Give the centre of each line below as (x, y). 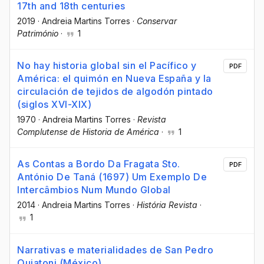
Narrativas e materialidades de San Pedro (115, 250)
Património (38, 34)
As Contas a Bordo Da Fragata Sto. (99, 164)
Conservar (157, 21)
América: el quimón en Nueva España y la (114, 79)
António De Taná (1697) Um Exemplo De (112, 177)
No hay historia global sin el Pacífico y (107, 66)
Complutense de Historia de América (88, 132)
